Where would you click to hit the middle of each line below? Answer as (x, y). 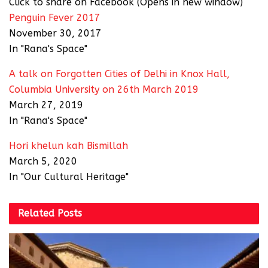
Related (36, 214)
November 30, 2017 (55, 33)
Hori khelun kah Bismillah (68, 146)
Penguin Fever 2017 (55, 18)
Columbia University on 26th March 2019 (104, 90)
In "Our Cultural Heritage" (69, 177)
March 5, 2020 (43, 162)
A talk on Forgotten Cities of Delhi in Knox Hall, (119, 74)
